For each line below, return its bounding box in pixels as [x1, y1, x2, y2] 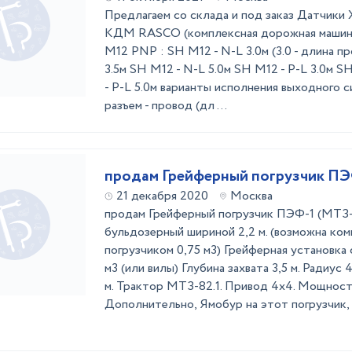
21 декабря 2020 [116, 187, 208, 205]
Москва [230, 187, 273, 205]
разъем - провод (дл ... [104, 97, 227, 115]
